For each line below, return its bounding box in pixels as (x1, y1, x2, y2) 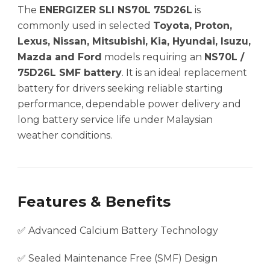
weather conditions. (17, 130, 112, 142)
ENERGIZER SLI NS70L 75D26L (39, 4, 192, 16)
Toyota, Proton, (153, 20, 232, 32)
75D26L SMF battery (17, 67, 122, 79)
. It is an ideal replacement (122, 67, 247, 79)
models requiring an (102, 51, 204, 63)
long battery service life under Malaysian (17, 114, 213, 126)
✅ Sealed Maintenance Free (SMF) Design (17, 253, 218, 265)
